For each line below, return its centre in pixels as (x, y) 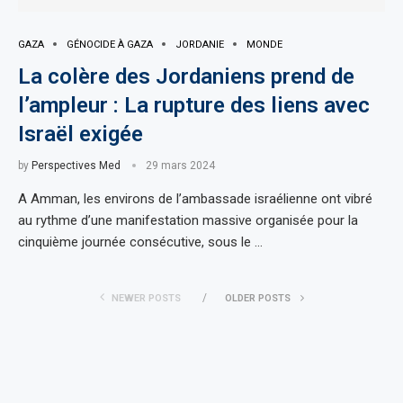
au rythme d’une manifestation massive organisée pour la (188, 220)
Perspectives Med (76, 165)
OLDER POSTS (259, 298)
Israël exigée (81, 134)
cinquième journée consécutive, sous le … (140, 242)
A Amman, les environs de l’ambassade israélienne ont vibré (195, 198)
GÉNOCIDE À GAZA (110, 44)
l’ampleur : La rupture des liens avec (194, 105)
